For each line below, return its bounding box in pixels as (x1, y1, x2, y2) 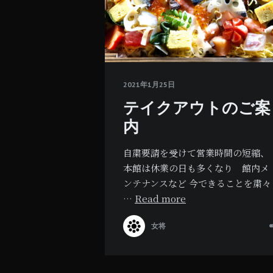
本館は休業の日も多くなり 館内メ (123, 161, 269, 174)
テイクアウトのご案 (123, 97, 271, 118)
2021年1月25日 (123, 79, 175, 89)
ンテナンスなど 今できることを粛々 (123, 176, 271, 190)
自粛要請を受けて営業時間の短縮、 (123, 146, 269, 159)
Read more (135, 191, 186, 205)
